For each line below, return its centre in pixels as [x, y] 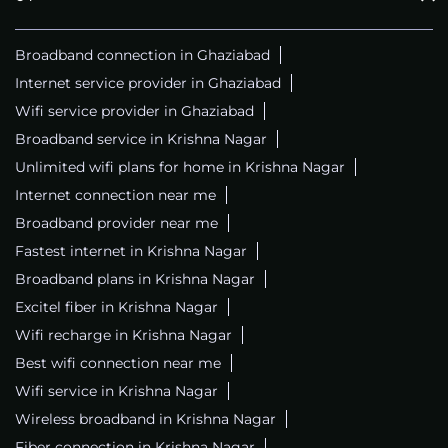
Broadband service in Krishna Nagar [141, 139]
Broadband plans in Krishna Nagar [135, 279]
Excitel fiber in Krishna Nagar [116, 307]
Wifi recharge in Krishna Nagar [123, 335]
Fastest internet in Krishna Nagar [131, 251]
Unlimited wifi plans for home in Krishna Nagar [180, 167]
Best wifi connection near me [118, 363]
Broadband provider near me [116, 223]
